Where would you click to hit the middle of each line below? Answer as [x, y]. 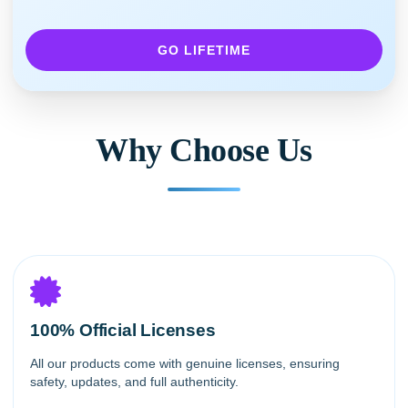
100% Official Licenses [123, 331]
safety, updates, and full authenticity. [134, 382]
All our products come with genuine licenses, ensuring [185, 364]
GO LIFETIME [204, 51]
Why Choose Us [204, 151]
